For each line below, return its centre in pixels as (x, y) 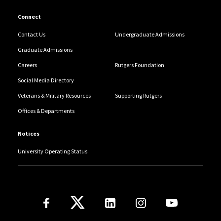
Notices (28, 134)
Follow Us (63, 198)
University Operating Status (52, 151)
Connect (29, 17)
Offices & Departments (46, 111)
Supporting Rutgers (138, 96)
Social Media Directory (46, 80)
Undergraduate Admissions (149, 35)
